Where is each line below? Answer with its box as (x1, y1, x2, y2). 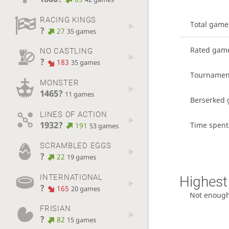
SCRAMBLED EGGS (39, 141, 111, 151)
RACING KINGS (39, 15, 97, 25)
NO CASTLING (39, 47, 93, 56)
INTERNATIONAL (39, 172, 103, 182)
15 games (67, 216, 97, 225)
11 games (64, 89, 94, 99)
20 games (71, 184, 101, 193)
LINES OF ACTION (39, 109, 107, 119)
